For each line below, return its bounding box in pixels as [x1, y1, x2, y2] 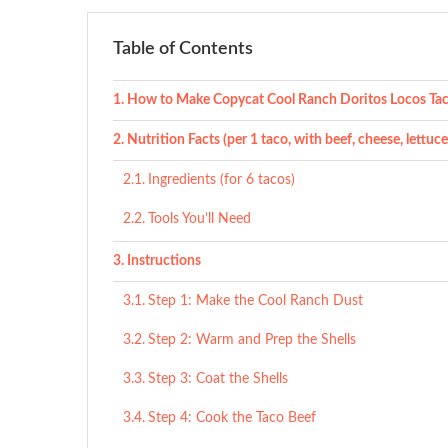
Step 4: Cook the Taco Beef [147, 411, 316, 425]
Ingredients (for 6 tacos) [147, 173, 295, 187]
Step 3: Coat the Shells [147, 372, 288, 386]
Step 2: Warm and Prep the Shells [147, 333, 356, 347]
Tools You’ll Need [147, 212, 251, 226]
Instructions [126, 254, 201, 268]
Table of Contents [113, 40, 253, 58]
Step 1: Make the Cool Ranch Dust [147, 294, 363, 308]
